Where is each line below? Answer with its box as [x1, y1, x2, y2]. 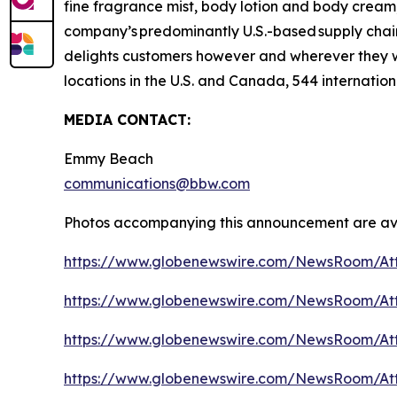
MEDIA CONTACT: [64, 111, 191, 129]
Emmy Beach [64, 150, 153, 168]
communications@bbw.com [64, 175, 250, 193]
